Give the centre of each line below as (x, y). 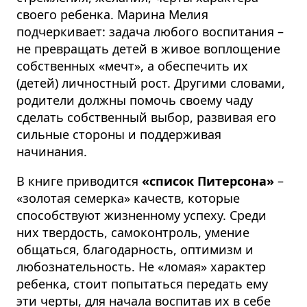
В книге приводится (79, 181)
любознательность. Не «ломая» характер (141, 266)
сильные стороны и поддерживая (119, 134)
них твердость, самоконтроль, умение (133, 232)
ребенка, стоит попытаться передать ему (142, 283)
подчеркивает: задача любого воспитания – (150, 31)
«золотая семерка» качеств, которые (128, 198)
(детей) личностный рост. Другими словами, (151, 83)
